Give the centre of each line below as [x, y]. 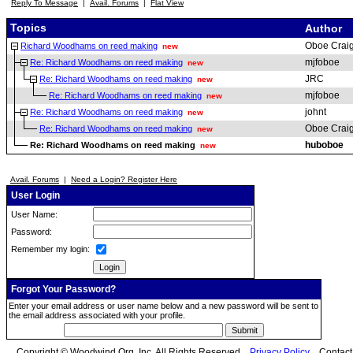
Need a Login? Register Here [124, 179]
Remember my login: [49, 249]
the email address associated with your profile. [97, 315]
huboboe [324, 145]
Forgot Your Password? [62, 289]
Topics [27, 27]
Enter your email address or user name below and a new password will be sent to [163, 306]
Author [325, 28]
